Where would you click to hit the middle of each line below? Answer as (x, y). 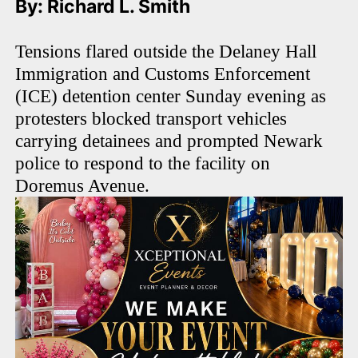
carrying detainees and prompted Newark (169, 141)
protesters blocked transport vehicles (151, 119)
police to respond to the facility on (143, 164)
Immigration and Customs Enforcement (163, 74)
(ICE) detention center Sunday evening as (171, 97)
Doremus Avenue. (83, 186)
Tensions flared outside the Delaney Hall (166, 52)
